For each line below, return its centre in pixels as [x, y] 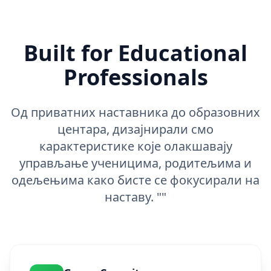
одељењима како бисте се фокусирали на [135, 180]
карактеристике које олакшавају [135, 146]
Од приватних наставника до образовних [135, 112]
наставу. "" [135, 197]
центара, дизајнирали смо [135, 129]
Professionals [135, 77]
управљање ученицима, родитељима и [135, 163]
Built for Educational [135, 53]
